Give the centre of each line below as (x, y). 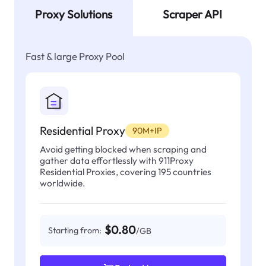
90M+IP (147, 130)
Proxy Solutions (73, 15)
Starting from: (75, 231)
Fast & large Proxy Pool (75, 56)
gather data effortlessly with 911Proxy (116, 160)
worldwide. (62, 183)
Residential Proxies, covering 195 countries (125, 171)
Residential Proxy (82, 130)
